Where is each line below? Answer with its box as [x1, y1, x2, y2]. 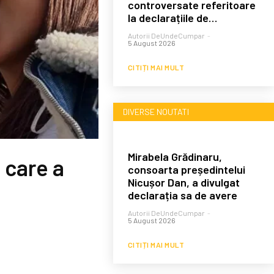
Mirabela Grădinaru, [127, 149, 222, 163]
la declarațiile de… [127, 10, 217, 24]
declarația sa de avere [127, 188, 237, 202]
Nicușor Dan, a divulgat [127, 175, 240, 189]
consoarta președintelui [127, 162, 245, 176]
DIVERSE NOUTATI [122, 106, 189, 117]
